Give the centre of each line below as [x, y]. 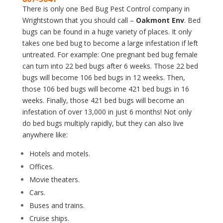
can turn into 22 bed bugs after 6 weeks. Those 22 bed [110, 66]
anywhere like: [45, 135]
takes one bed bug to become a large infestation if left [110, 43]
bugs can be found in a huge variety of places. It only [107, 32]
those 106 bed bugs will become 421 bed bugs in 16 [106, 89]
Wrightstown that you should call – [79, 20]
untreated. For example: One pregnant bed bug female [110, 55]
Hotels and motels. [59, 154]
